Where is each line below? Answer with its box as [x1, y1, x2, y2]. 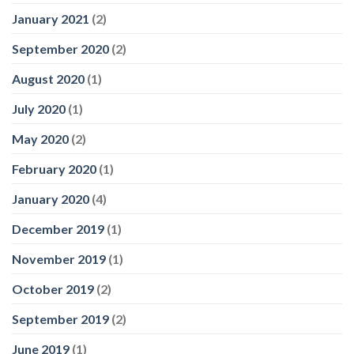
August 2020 [12, 71, 85, 87]
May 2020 [12, 131, 69, 147]
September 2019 [12, 311, 109, 327]
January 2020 [12, 191, 89, 207]
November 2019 [12, 251, 106, 267]
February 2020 [12, 161, 96, 177]
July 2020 [12, 101, 66, 117]
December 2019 [12, 221, 104, 237]
